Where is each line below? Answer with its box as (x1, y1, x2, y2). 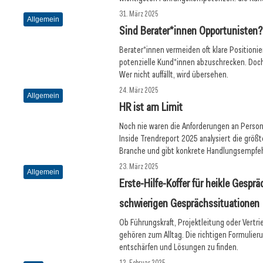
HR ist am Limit (119, 99, 183, 114)
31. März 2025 (119, 9, 159, 19)
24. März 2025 (119, 85, 159, 95)
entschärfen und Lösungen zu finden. (119, 241, 239, 253)
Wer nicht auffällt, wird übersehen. (119, 69, 229, 80)
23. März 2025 (119, 161, 159, 171)
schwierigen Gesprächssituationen (119, 195, 260, 211)
